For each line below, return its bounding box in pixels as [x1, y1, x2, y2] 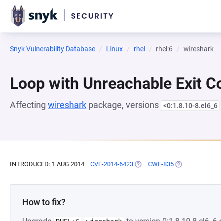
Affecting [10, 100, 48, 110]
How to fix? [22, 197, 66, 207]
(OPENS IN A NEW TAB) [133, 160, 201, 168]
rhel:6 [156, 45, 173, 53]
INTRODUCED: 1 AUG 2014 [10, 160, 84, 168]
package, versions [86, 100, 161, 110]
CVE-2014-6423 [90, 160, 133, 168]
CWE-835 [148, 160, 174, 168]
